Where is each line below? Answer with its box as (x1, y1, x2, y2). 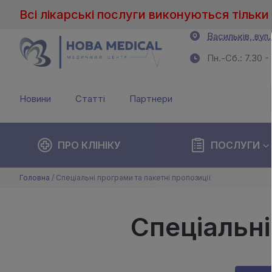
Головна (19, 173, 50, 182)
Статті (75, 93, 105, 104)
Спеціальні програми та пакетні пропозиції (56, 173, 211, 182)
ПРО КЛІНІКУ (57, 139, 121, 151)
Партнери (129, 93, 172, 104)
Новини (19, 93, 51, 104)
